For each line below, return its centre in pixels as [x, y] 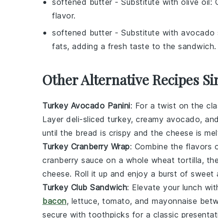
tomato [116, 201]
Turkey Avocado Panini [86, 106]
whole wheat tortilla [164, 160]
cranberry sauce [73, 160]
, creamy [149, 119]
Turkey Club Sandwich [85, 187]
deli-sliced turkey [99, 119]
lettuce [84, 201]
